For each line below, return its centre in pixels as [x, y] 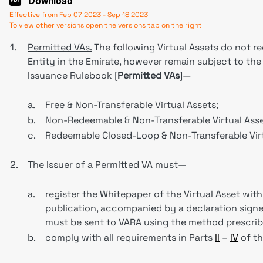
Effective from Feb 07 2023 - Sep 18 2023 [79, 15]
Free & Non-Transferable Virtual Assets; [132, 105]
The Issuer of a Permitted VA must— [107, 165]
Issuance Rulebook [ [73, 75]
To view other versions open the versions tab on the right [106, 25]
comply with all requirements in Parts [130, 237]
